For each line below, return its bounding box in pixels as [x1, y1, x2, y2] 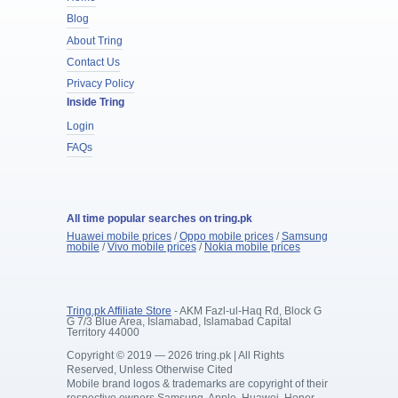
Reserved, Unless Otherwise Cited [66, 362, 233, 376]
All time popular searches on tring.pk [66, 212, 252, 226]
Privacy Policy [66, 77, 134, 90]
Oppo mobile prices [179, 229, 274, 243]
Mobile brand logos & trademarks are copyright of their [66, 377, 328, 390]
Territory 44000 [66, 325, 139, 338]
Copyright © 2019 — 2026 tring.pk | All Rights [66, 348, 284, 362]
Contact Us [66, 55, 120, 68]
